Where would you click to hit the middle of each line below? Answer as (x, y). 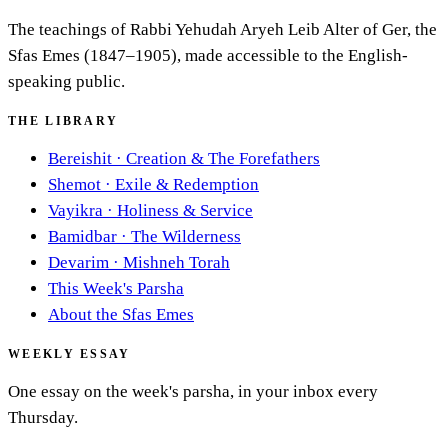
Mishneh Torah (176, 263)
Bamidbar (82, 237)
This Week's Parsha (116, 289)
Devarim (78, 263)
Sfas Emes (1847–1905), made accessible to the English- (208, 56)
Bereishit (80, 159)
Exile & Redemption (187, 185)
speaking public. (66, 82)
